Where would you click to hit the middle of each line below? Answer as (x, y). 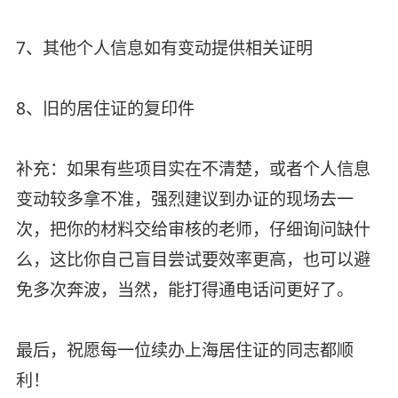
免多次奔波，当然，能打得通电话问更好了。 (184, 289)
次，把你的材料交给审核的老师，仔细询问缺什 (193, 229)
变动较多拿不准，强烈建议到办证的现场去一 (184, 199)
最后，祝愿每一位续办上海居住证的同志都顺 (184, 350)
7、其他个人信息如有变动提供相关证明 (164, 48)
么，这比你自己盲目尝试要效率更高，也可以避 (193, 259)
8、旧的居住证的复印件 (105, 108)
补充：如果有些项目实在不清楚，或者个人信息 (193, 168)
